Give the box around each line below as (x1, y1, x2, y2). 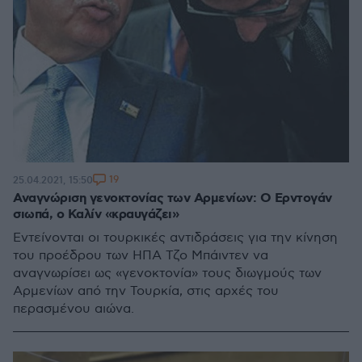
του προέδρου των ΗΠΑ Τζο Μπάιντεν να (13, 248, 268, 263)
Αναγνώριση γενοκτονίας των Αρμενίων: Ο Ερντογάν (13, 190, 332, 207)
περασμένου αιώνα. (13, 301, 134, 317)
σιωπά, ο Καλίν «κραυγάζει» (13, 206, 179, 223)
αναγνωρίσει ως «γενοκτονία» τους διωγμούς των (13, 266, 322, 281)
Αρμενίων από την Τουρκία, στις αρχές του (13, 284, 279, 299)
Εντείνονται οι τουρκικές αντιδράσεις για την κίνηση (13, 230, 338, 246)
